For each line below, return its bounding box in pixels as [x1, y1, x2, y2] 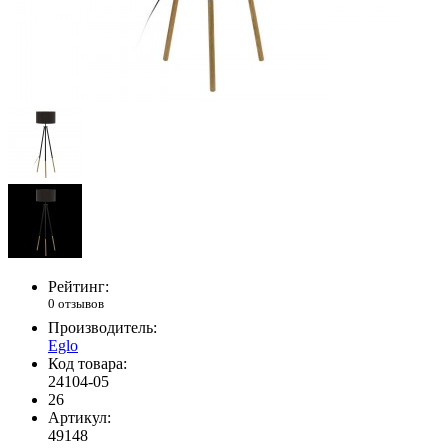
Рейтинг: [48, 278, 109, 296]
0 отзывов [48, 296, 104, 312]
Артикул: [48, 408, 111, 426]
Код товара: [48, 354, 127, 372]
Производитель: [48, 318, 157, 336]
